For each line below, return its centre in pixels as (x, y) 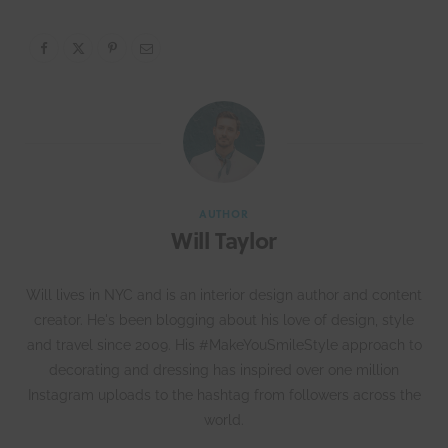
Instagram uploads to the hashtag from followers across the (224, 394)
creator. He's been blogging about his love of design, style (224, 319)
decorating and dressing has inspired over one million (224, 369)
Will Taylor (224, 239)
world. (224, 419)
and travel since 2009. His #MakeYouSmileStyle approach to (224, 344)
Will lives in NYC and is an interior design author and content (224, 294)
